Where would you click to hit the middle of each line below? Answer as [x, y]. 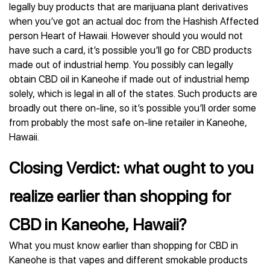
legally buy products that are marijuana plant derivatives [129, 7]
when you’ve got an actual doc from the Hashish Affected [134, 21]
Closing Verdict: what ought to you [131, 168]
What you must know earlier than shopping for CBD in [124, 246]
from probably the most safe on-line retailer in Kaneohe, [128, 123]
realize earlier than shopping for [120, 196]
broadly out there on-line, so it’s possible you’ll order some [133, 108]
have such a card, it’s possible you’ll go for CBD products [130, 50]
